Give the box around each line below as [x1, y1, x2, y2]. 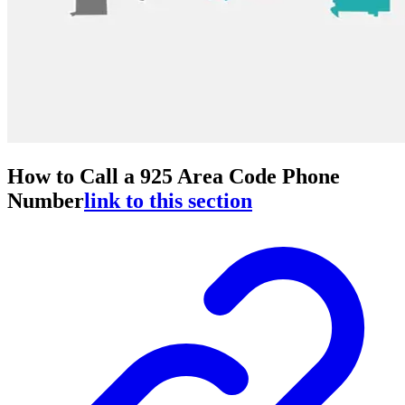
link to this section [84, 188, 252, 212]
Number [7, 188, 84, 212]
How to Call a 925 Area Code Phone [7, 164, 340, 188]
